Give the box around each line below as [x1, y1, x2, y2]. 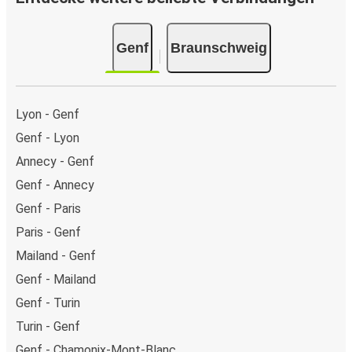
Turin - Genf [16, 318, 80, 334]
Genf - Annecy [16, 177, 94, 192]
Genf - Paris [16, 200, 81, 216]
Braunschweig [170, 39, 267, 56]
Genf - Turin [16, 295, 80, 310]
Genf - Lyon [16, 130, 79, 145]
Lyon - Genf [16, 106, 79, 122]
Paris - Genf [16, 224, 81, 240]
